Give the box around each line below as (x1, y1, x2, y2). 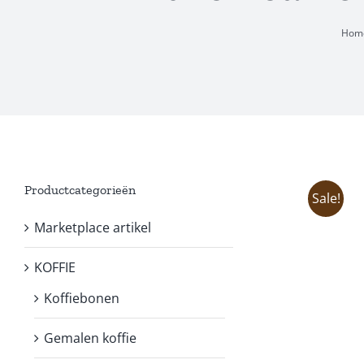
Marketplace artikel (34, 218, 151, 236)
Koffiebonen (44, 288, 119, 307)
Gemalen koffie (44, 328, 136, 347)
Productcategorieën (24, 182, 136, 198)
